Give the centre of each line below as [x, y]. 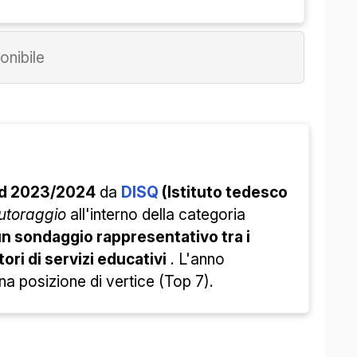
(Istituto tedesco [224, 192]
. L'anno [196, 259]
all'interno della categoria [156, 215]
